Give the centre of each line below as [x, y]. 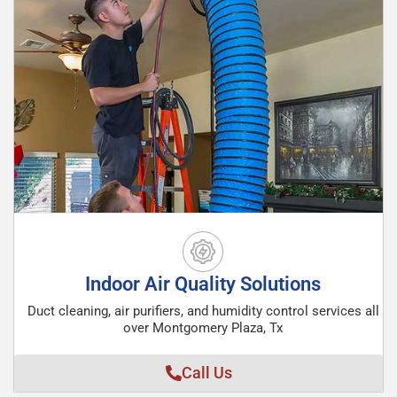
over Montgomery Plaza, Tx [203, 328]
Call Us [206, 373]
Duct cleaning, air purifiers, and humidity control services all [203, 311]
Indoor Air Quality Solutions [203, 284]
